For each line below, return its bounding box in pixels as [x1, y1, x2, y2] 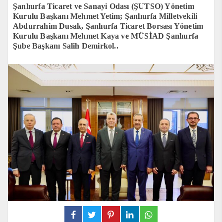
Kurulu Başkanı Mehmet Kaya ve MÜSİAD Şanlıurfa [13, 31, 199, 40]
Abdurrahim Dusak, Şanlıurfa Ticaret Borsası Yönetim [13, 21, 204, 30]
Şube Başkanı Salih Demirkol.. [13, 41, 118, 50]
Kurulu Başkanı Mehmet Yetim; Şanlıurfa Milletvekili [13, 11, 198, 20]
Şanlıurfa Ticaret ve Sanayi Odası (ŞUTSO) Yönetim [13, 1, 194, 10]
